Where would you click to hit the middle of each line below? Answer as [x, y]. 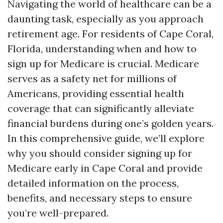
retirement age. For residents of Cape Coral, [111, 34]
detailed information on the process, [93, 183]
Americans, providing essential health [96, 93]
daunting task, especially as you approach [106, 19]
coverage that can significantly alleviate [101, 108]
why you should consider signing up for [100, 153]
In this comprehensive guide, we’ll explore [106, 138]
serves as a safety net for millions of [92, 78]
